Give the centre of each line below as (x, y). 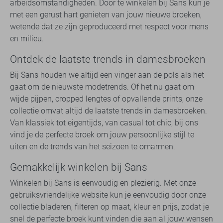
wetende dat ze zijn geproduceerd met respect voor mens (109, 27)
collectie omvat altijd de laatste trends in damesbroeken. (109, 111)
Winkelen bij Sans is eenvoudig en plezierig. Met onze (103, 183)
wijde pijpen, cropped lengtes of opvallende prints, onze (106, 99)
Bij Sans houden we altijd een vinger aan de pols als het (107, 75)
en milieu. (27, 39)
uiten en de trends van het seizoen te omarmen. (93, 147)
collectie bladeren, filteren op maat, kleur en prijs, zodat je (110, 207)
